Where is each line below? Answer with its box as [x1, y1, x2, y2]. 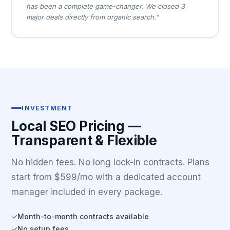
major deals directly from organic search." [26, 13, 159, 21]
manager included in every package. [11, 187, 163, 197]
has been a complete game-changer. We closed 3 [26, 2, 185, 10]
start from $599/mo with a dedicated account [11, 172, 201, 182]
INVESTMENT [22, 104, 73, 112]
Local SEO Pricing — [11, 118, 141, 134]
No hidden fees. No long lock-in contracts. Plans [11, 157, 210, 167]
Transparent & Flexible [11, 132, 157, 148]
